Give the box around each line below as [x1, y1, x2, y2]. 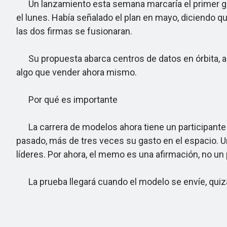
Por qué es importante [16, 94, 118, 105]
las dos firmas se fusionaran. [16, 26, 132, 36]
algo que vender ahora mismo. [16, 67, 137, 78]
